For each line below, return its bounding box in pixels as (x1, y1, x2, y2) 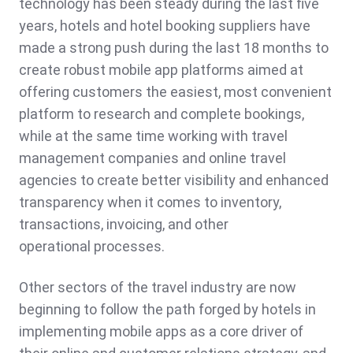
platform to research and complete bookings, (19, 106, 304, 123)
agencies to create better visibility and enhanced (19, 172, 329, 189)
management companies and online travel (19, 150, 286, 167)
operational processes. (19, 238, 165, 255)
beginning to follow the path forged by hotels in (19, 301, 316, 318)
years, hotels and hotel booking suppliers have (19, 17, 310, 35)
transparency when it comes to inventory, (19, 194, 281, 211)
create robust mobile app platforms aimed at (19, 61, 303, 79)
